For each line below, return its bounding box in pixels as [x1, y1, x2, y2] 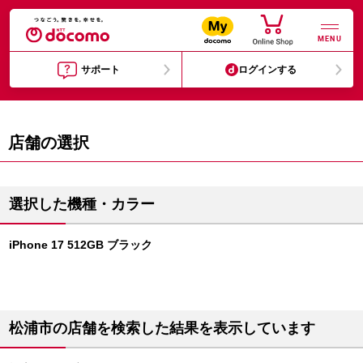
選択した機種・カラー [9, 196, 155, 212]
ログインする [238, 64, 297, 75]
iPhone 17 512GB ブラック [9, 238, 152, 251]
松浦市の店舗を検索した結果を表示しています [9, 320, 315, 336]
